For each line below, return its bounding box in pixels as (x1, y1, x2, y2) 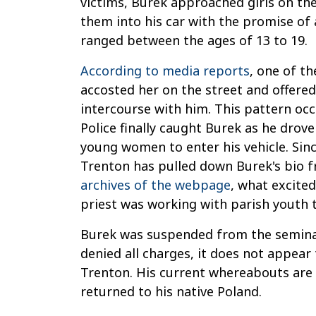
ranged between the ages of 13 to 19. (80, 32, 308, 49)
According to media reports (80, 62, 250, 80)
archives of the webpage (80, 176, 231, 194)
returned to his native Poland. (80, 283, 262, 300)
